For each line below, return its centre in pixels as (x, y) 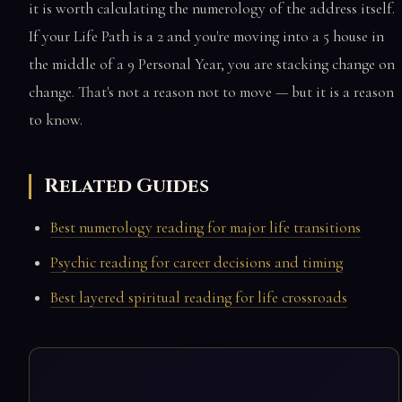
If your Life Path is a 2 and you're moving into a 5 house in (206, 37)
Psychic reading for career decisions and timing (197, 263)
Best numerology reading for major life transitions (205, 228)
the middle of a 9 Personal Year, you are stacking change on (212, 65)
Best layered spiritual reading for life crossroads (199, 298)
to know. (56, 120)
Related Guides (127, 187)
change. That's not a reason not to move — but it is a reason (211, 92)
